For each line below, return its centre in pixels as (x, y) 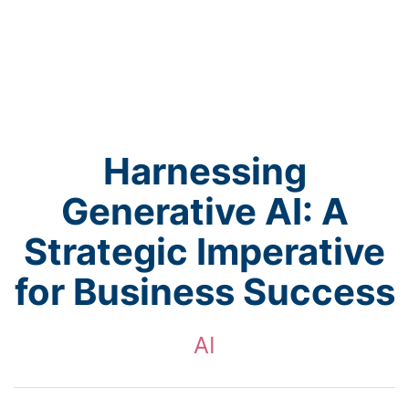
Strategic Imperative (204, 252)
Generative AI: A (204, 211)
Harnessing (204, 171)
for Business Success (204, 292)
